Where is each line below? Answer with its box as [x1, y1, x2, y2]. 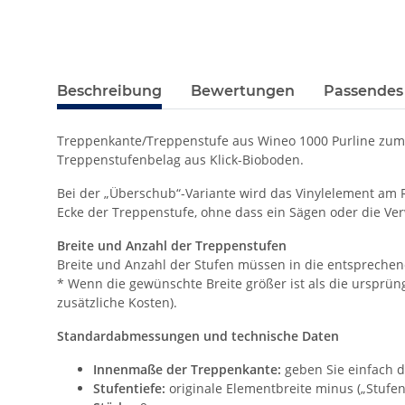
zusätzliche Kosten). [57, 294, 177, 311]
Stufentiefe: [93, 380, 169, 397]
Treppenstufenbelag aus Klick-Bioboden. [57, 151, 304, 168]
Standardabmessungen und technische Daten [57, 327, 339, 344]
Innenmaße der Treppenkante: [93, 361, 281, 378]
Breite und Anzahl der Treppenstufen [57, 237, 287, 254]
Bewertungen [191, 82, 295, 99]
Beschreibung [57, 82, 162, 99]
